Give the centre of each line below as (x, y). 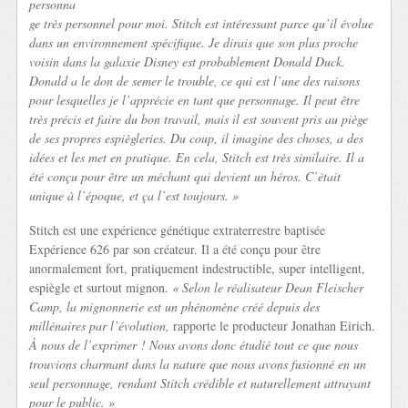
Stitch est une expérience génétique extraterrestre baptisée (178, 229)
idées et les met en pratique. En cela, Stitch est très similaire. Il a (197, 158)
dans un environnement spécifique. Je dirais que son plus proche (194, 43)
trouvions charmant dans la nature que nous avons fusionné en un (198, 363)
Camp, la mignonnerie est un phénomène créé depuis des (175, 306)
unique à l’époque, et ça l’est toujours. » (134, 196)
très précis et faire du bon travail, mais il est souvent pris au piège (199, 119)
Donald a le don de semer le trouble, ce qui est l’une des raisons (195, 81)
